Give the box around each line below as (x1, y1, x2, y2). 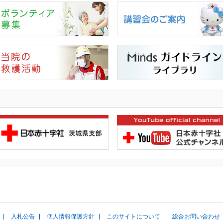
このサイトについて (107, 213, 160, 221)
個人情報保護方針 (47, 213, 95, 221)
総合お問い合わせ (172, 213, 220, 221)
